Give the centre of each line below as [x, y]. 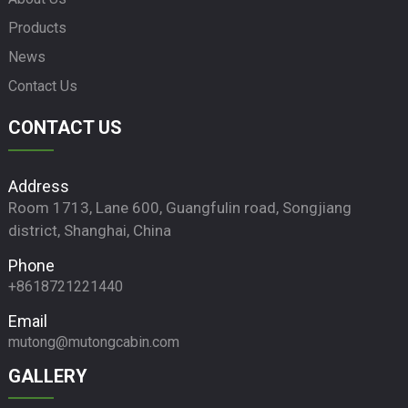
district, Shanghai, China [89, 230]
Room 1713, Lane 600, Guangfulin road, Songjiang [179, 207]
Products [37, 28]
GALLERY [47, 376]
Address [38, 186]
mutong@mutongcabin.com [93, 342]
